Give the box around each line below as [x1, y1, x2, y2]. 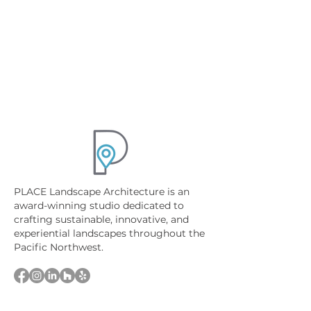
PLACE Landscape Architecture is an [14, 185, 190, 198]
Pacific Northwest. [14, 241, 103, 253]
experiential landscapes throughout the [14, 227, 205, 239]
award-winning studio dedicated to [14, 199, 184, 212]
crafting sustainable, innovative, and [14, 213, 189, 226]
